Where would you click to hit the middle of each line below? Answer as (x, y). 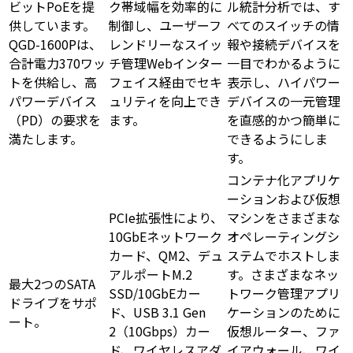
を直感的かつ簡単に (284, 119)
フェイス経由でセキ (165, 82)
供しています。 (52, 25)
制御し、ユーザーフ (165, 25)
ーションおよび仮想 (284, 198)
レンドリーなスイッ (165, 44)
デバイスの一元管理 (284, 100)
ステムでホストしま (284, 255)
